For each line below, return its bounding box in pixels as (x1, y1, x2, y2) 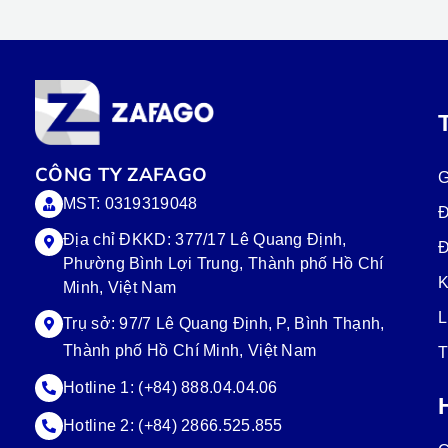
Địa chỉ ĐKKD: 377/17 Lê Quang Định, (63, 230, 347, 248)
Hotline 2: (63, 417, 139, 435)
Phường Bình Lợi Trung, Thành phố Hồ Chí (63, 254, 384, 272)
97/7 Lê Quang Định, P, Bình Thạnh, (119, 314, 385, 332)
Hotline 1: (63, 379, 139, 397)
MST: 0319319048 (63, 194, 198, 212)
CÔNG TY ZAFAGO (35, 161, 213, 186)
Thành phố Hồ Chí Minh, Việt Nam (63, 341, 317, 359)
